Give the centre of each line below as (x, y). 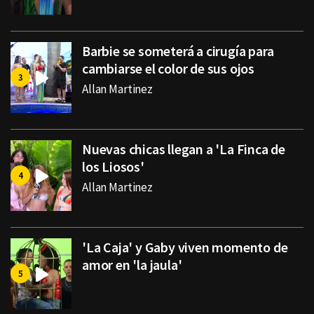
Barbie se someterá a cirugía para (178, 51)
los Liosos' (113, 167)
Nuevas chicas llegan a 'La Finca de (184, 149)
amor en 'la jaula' (132, 265)
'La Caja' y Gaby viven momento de (185, 247)
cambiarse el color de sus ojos (169, 69)
